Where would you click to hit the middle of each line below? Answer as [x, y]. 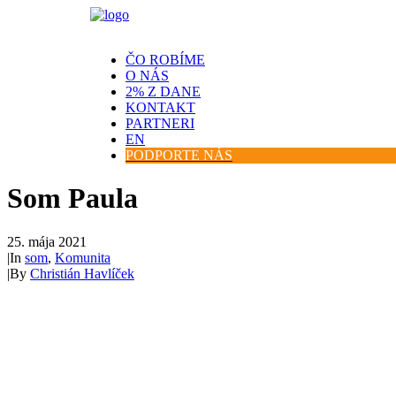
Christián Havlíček [82, 273]
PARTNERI [160, 123]
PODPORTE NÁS [179, 155]
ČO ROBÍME [165, 60]
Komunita [83, 257]
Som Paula [72, 198]
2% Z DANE [163, 91]
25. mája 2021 [47, 241]
